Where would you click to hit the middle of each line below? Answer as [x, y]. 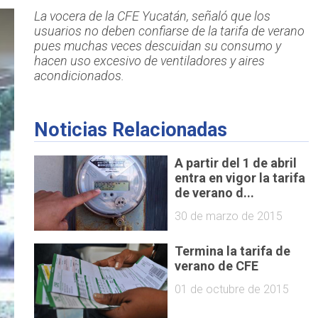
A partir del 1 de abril [236, 163]
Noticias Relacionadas [130, 130]
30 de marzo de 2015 [229, 216]
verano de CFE [217, 266]
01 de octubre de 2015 [232, 289]
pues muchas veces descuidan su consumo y [157, 46]
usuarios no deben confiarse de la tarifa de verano [169, 31]
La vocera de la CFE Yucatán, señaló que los [152, 16]
